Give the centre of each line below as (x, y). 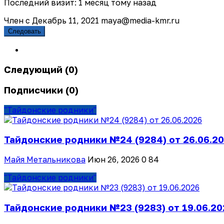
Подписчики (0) (41, 90)
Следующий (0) (41, 70)
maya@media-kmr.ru (140, 21)
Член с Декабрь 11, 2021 (51, 21)
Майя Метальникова (45, 160)
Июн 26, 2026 (113, 160)
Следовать (24, 31)
